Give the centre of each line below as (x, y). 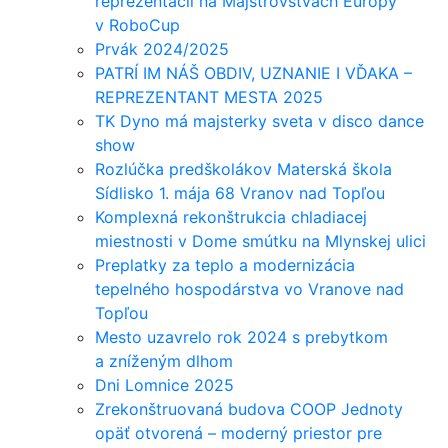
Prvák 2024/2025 (162, 49)
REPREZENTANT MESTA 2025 (209, 97)
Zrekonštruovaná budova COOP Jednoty (249, 409)
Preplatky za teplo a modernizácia (225, 265)
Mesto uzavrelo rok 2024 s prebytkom (241, 337)
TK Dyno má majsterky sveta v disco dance (259, 121)
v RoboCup (137, 25)
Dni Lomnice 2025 (164, 385)
